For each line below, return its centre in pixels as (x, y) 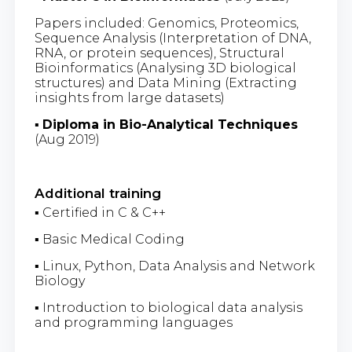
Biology (59, 280)
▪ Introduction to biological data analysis (168, 307)
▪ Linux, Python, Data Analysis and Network (174, 266)
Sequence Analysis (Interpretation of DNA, (172, 38)
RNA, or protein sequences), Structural (159, 53)
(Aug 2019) (67, 139)
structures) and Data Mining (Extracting (165, 82)
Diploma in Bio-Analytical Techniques (170, 124)
